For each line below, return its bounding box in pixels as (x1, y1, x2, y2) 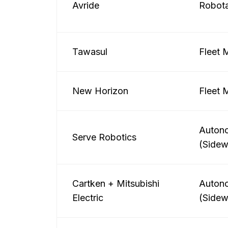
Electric (72, 192, 103, 203)
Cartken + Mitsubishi (72, 178, 159, 189)
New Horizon (72, 85, 128, 96)
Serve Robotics (72, 132, 136, 142)
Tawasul (72, 46, 107, 57)
